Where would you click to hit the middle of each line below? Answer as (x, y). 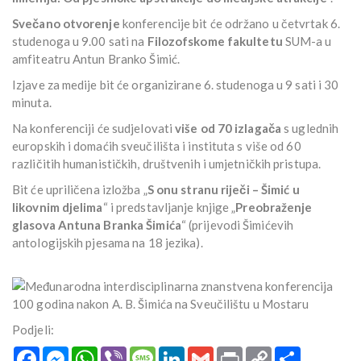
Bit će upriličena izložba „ (80, 190)
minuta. (32, 103)
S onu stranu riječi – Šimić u (223, 190)
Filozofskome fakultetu (215, 41)
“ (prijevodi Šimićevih (237, 225)
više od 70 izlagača (227, 129)
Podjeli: (33, 330)
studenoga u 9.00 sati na (80, 41)
